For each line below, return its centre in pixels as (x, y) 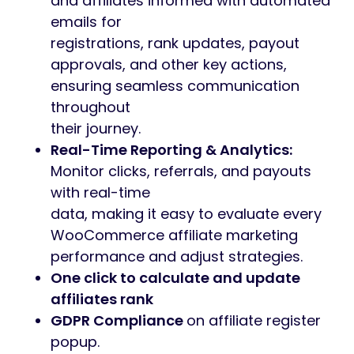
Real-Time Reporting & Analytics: (171, 150)
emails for (86, 22)
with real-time (100, 193)
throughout (90, 107)
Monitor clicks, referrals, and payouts (181, 171)
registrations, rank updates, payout (175, 43)
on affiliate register (254, 321)
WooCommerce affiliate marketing (174, 235)
